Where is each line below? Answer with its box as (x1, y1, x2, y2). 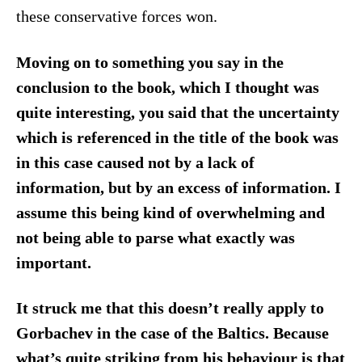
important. (15, 254, 95, 271)
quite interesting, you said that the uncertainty (15, 103, 339, 121)
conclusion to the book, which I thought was (15, 78, 319, 96)
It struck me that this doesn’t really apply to (15, 300, 324, 318)
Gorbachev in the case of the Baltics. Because (15, 325, 329, 343)
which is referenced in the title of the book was (15, 128, 339, 146)
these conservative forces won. (15, 8, 221, 26)
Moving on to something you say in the (15, 53, 284, 71)
